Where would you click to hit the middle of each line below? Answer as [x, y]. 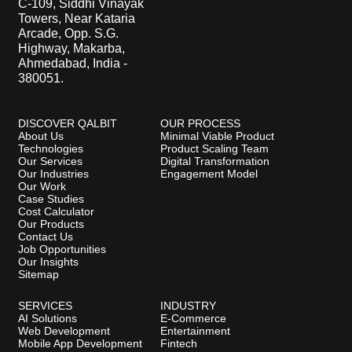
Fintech [178, 343]
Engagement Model [209, 173]
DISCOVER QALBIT [68, 123]
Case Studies [51, 198]
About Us [41, 136]
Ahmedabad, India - [73, 63]
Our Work [42, 186]
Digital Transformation [214, 161]
